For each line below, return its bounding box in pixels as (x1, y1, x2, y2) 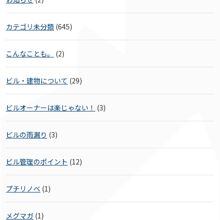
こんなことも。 (6, 49, 54, 59)
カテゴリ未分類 (6, 22, 54, 32)
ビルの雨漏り (6, 130, 47, 140)
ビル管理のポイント (6, 157, 68, 167)
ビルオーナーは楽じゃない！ (6, 103, 95, 113)
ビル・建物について (6, 76, 68, 86)
